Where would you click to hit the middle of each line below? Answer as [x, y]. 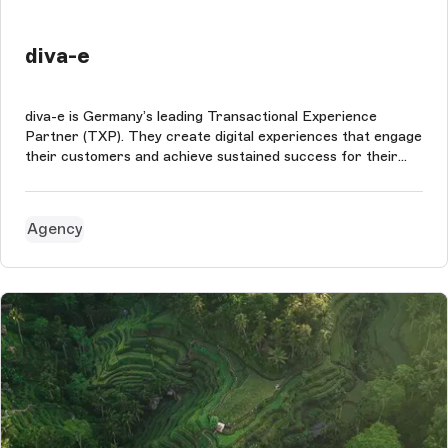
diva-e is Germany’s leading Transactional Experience [201, 116]
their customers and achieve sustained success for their [211, 156]
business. [54, 176]
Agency [54, 229]
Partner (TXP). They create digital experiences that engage [223, 136]
